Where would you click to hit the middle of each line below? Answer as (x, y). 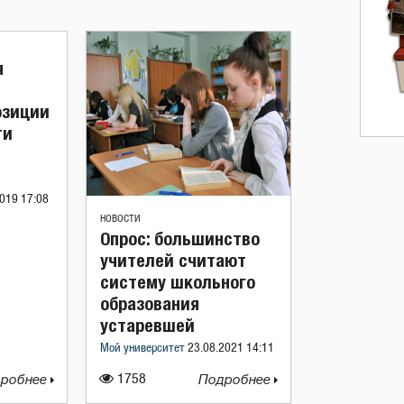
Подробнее (236, 380)
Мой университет (144, 349)
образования (150, 303)
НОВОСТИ (120, 219)
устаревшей (147, 325)
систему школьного (178, 282)
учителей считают (173, 260)
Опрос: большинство (180, 239)
